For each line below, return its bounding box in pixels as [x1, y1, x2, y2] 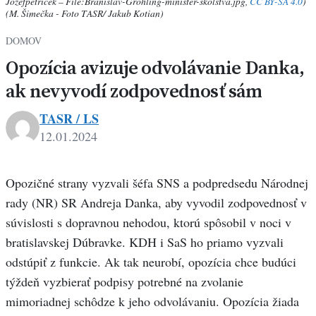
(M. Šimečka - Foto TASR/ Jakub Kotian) [6, 6, 164, 20]
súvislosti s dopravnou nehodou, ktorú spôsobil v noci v [6, 214, 291, 231]
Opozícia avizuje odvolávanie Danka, [6, 54, 305, 81]
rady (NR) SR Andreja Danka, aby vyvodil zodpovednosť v [6, 194, 307, 212]
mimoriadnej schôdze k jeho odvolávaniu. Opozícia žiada [6, 293, 299, 310]
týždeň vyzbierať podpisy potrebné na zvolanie [6, 273, 243, 291]
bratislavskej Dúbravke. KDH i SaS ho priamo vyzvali [6, 233, 284, 251]
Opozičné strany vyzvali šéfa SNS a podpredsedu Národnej [6, 174, 308, 192]
